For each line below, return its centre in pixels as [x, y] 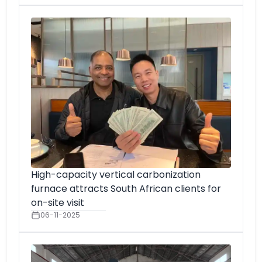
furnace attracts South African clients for [126, 188]
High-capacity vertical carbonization [116, 174]
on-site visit [58, 202]
